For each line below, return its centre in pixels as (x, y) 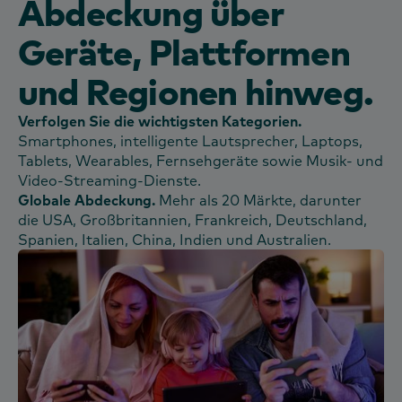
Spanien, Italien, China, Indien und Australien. (175, 239)
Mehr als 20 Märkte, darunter (260, 200)
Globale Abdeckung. (88, 200)
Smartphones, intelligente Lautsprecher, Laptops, (190, 140)
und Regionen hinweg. (196, 91)
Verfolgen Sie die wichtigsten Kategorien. (160, 121)
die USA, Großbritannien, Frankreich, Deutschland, (192, 219)
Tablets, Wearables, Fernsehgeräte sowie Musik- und (201, 160)
